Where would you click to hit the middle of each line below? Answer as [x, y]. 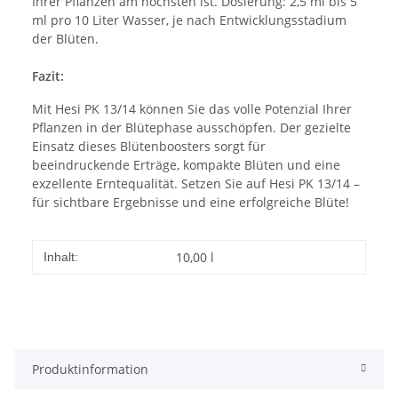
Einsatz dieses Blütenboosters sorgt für [149, 146]
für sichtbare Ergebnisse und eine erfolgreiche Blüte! [191, 202]
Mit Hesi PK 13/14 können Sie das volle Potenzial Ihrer [192, 108]
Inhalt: [61, 256]
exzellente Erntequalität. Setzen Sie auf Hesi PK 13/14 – [196, 183]
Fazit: [48, 76]
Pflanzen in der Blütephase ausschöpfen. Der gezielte [191, 127]
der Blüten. [65, 38]
